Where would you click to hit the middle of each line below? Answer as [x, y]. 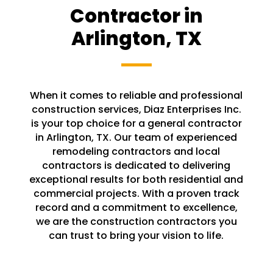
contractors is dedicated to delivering [136, 166]
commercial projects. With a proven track [136, 194]
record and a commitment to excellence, [136, 208]
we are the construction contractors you [136, 222]
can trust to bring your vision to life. [136, 236]
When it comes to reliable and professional [136, 96]
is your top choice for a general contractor [136, 124]
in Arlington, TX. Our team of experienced [136, 138]
